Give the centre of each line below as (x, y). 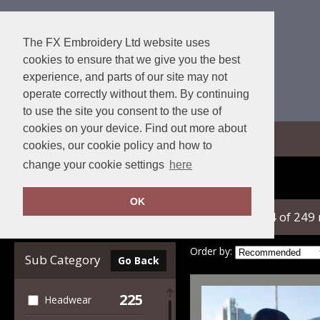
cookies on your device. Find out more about (135, 128)
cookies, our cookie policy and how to (117, 145)
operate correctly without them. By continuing (136, 94)
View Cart (87, 139)
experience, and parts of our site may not (125, 77)
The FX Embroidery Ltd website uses (116, 42)
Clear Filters (58, 217)
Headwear (67, 300)
